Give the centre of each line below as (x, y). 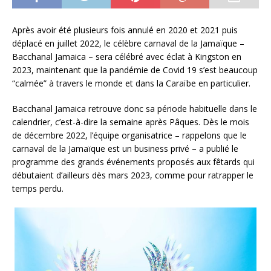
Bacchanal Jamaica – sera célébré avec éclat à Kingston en (127, 57)
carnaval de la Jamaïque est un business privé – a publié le (125, 149)
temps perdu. (38, 189)
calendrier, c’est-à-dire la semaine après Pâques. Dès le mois (131, 122)
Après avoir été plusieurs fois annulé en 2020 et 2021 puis (125, 30)
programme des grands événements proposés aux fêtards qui (133, 162)
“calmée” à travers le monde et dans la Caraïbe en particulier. (131, 83)
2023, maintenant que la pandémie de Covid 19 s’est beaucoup (135, 70)
